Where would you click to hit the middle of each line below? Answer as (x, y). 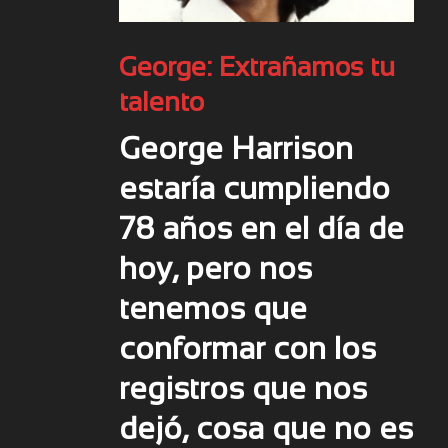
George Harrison (236, 150)
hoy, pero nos (215, 270)
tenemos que (213, 310)
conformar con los (247, 350)
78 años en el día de (261, 230)
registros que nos (243, 390)
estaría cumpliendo (254, 190)
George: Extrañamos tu (257, 68)
